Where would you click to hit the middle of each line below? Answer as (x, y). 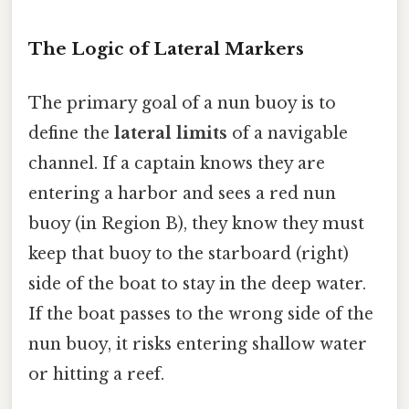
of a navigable (288, 133)
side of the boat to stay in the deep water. (197, 283)
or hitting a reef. (96, 374)
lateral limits (171, 133)
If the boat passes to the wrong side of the (201, 314)
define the (71, 133)
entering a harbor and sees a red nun (182, 193)
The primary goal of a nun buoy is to (182, 103)
